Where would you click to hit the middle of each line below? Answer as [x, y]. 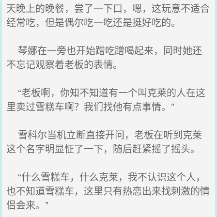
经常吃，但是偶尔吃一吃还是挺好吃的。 [94, 22]
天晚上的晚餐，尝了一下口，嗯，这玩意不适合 [108, 8]
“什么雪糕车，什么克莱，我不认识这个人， [106, 177]
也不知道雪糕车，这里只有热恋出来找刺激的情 [108, 191]
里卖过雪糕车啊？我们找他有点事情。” [91, 106]
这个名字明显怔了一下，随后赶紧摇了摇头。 [103, 148]
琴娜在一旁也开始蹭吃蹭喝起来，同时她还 [104, 50]
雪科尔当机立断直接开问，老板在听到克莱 [104, 134]
